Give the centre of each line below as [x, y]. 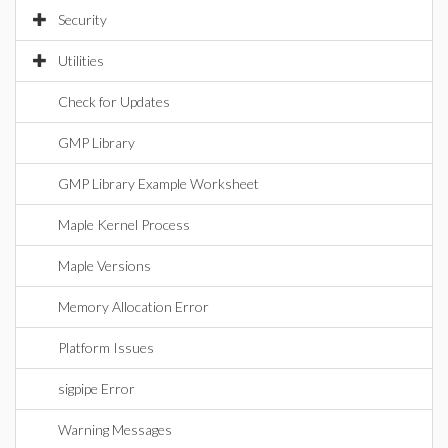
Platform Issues [106, 347]
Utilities [81, 60]
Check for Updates [114, 101]
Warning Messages [115, 429]
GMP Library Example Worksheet [158, 183]
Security [82, 19]
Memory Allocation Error [133, 306]
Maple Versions [104, 265]
